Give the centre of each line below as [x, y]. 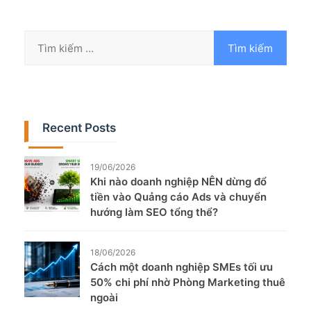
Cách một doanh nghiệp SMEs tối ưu [182, 267]
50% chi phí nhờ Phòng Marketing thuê [188, 283]
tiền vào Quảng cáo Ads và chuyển [178, 197]
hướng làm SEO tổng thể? [154, 212]
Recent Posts [79, 128]
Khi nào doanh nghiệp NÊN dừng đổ [178, 182]
